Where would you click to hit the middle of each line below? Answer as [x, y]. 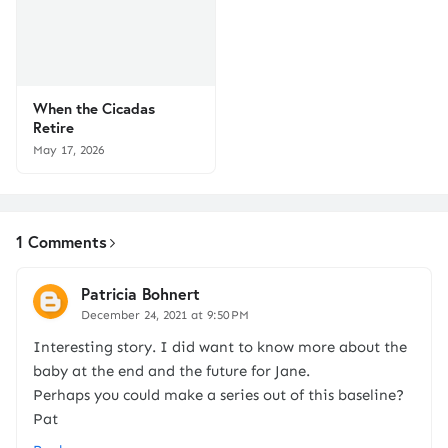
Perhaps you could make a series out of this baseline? [218, 395]
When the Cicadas [94, 108]
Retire [53, 127]
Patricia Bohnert [140, 293]
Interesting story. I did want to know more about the [220, 347]
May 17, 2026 [68, 150]
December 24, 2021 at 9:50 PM [165, 315]
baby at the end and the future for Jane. [171, 371]
